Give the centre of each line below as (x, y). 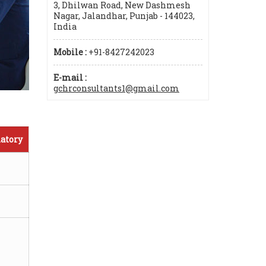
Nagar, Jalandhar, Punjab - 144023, (124, 16)
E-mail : (70, 77)
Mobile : (70, 52)
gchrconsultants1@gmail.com (116, 88)
